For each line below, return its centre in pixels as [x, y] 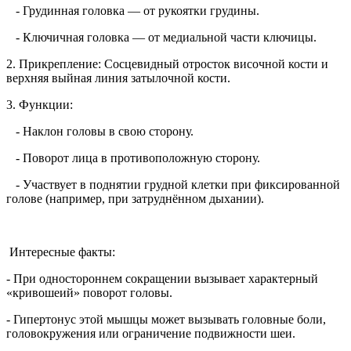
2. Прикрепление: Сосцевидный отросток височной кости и [167, 64]
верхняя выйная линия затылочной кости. [118, 78]
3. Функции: [40, 105]
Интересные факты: [61, 252]
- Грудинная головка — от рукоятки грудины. [133, 11]
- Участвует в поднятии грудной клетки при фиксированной [173, 185]
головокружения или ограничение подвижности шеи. [151, 334]
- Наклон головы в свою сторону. [100, 132]
